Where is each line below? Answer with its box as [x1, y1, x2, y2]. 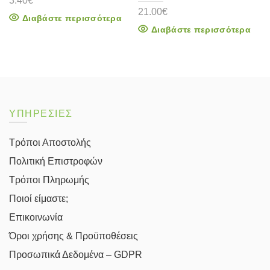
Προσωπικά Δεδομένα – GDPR [9, 250, 142, 260]
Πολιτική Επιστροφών [9, 156, 102, 166]
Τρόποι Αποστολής [9, 137, 91, 148]
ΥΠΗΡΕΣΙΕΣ [9, 108, 73, 119]
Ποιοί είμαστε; [9, 193, 68, 204]
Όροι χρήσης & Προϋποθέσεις [9, 231, 138, 241]
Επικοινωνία [9, 212, 63, 222]
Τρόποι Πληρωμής [9, 175, 89, 185]
